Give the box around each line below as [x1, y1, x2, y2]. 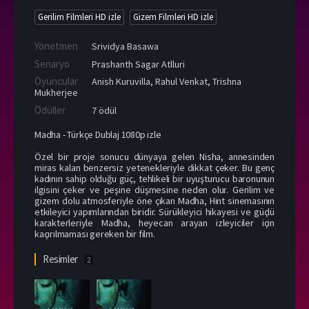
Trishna [212, 74, 241, 88]
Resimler [43, 252, 80, 266]
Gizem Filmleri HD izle [133, 10, 213, 23]
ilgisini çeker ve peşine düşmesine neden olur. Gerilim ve [34, 183, 275, 196]
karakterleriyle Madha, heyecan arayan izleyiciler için [34, 216, 275, 229]
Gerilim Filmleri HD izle [38, 10, 121, 23]
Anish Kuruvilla [92, 74, 150, 88]
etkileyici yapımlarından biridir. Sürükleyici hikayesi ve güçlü [34, 205, 275, 218]
